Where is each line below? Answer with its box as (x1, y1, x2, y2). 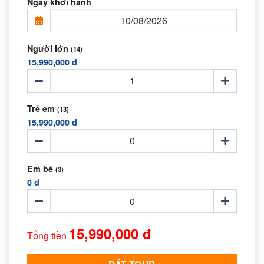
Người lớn (27, 42, 68, 54)
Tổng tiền (27, 229, 67, 243)
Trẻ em (27, 102, 55, 114)
